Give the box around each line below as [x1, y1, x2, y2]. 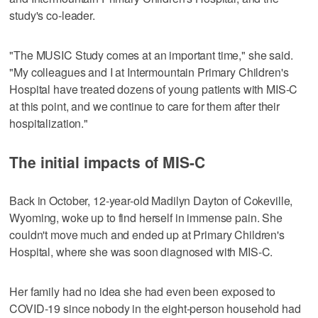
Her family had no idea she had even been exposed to [9, 283, 276, 300]
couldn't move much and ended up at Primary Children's [9, 226, 285, 243]
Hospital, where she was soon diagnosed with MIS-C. [9, 243, 273, 260]
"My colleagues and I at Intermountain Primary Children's [9, 63, 289, 80]
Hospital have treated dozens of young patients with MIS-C [9, 80, 298, 97]
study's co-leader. [9, 6, 95, 23]
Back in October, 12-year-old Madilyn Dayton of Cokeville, [9, 192, 293, 209]
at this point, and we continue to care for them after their [9, 97, 280, 114]
